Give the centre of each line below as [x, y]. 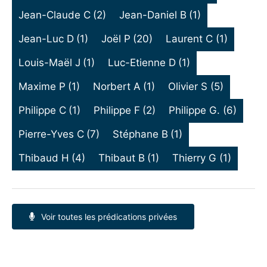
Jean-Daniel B [153, 15]
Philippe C [42, 111]
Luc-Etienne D [142, 63]
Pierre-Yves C [51, 134]
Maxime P [42, 87]
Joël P [116, 39]
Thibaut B [122, 158]
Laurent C [190, 39]
